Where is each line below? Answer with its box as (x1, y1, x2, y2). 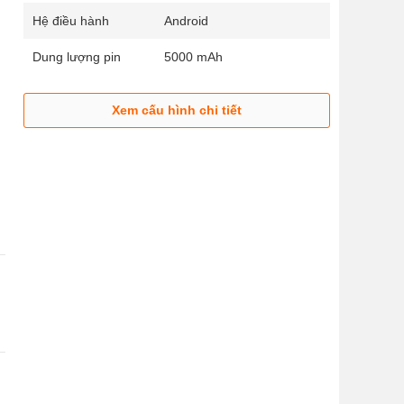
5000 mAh (164, 50, 223, 65)
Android (164, 14, 208, 29)
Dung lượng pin (32, 50, 121, 65)
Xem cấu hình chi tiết (112, 103, 242, 118)
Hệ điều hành (32, 14, 109, 29)
